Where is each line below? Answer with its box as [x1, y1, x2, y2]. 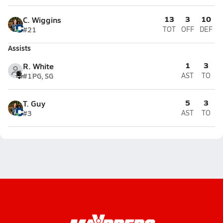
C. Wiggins [23, 14, 61, 25]
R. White [23, 60, 54, 72]
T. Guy [23, 98, 45, 109]
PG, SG [32, 71, 53, 81]
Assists [8, 43, 31, 53]
